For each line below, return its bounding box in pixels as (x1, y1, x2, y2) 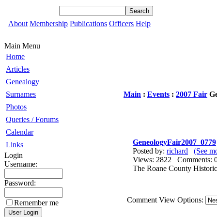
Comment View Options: (127, 196, 205, 204)
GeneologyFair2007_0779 (133, 138, 216, 146)
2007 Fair (176, 90, 207, 98)
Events (147, 90, 170, 98)
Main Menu (4, 42, 40, 50)
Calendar (6, 128, 33, 136)
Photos (6, 103, 27, 111)
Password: (4, 179, 36, 187)
